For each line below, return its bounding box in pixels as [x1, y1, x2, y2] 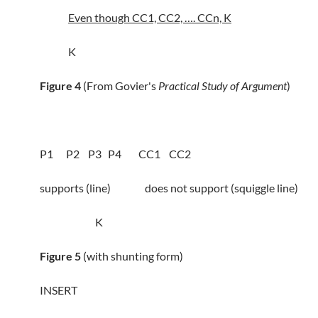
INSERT [40, 283, 77, 297]
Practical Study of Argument [158, 79, 287, 92]
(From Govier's [81, 79, 158, 92]
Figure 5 [40, 249, 81, 263]
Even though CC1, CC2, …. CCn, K [68, 11, 231, 24]
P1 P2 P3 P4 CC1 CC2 [40, 147, 191, 160]
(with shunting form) [81, 249, 183, 263]
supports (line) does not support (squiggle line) [40, 181, 298, 194]
